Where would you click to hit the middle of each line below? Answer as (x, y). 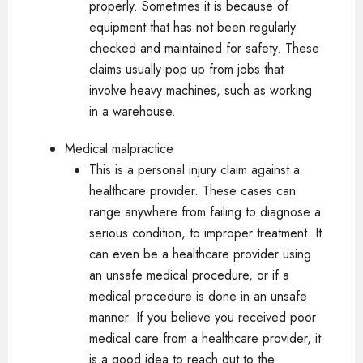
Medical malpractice (119, 149)
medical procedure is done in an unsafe (198, 296)
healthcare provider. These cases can (192, 191)
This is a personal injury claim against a (194, 170)
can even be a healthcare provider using (200, 254)
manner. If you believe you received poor (203, 317)
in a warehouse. (132, 111)
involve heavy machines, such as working (201, 90)
